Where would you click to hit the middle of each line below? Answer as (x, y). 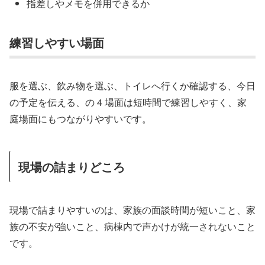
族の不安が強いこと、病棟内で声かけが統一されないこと (132, 226)
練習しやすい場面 (57, 43)
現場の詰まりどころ (72, 167)
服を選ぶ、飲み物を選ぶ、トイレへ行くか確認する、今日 (132, 86)
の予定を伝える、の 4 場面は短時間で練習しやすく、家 (128, 102)
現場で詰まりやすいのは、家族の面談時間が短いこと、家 (132, 209)
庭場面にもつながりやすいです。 (80, 119)
